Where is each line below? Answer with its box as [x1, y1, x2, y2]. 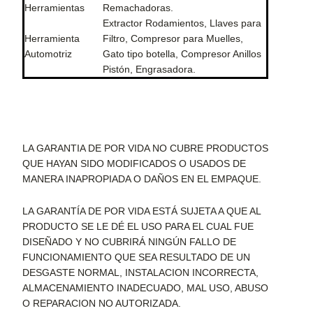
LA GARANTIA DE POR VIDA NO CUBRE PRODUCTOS [22, 143, 268, 154]
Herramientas [24, 2, 85, 14]
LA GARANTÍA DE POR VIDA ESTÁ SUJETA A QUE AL [22, 205, 261, 217]
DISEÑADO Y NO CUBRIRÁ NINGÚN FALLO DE [22, 236, 236, 248]
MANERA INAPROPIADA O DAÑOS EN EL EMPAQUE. [22, 173, 261, 185]
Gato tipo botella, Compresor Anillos [103, 48, 261, 60]
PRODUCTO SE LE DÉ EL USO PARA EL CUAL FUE [22, 221, 254, 233]
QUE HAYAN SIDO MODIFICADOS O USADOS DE [22, 158, 246, 170]
